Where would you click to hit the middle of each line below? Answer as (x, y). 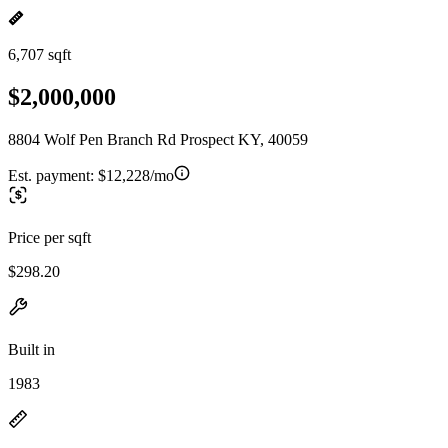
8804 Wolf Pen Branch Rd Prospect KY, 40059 (158, 139)
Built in (31, 349)
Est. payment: (53, 175)
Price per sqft (49, 237)
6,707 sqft (39, 54)
